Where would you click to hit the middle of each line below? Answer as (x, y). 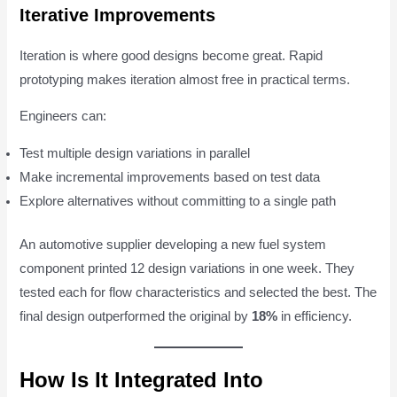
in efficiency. (315, 316)
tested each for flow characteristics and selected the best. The (198, 292)
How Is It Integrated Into (142, 379)
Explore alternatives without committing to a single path (178, 201)
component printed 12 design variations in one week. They (187, 268)
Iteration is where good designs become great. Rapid (171, 55)
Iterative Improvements (118, 15)
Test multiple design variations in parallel (135, 153)
